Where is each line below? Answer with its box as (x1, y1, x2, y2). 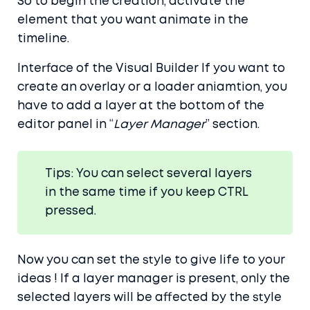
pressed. (45, 206, 96, 217)
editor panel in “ (17, 120, 113, 131)
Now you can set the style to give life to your (17, 255, 285, 266)
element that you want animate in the (17, 15, 248, 26)
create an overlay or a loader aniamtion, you (17, 82, 287, 93)
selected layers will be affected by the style (17, 293, 282, 304)
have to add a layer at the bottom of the (17, 101, 264, 112)
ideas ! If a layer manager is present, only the (17, 274, 290, 285)
